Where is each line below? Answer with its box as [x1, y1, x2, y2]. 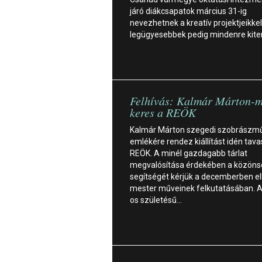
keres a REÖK [130, 104, 196, 120]
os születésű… [130, 195, 182, 205]
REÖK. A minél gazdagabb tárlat [130, 148, 247, 158]
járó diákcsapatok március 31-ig [130, 6, 247, 16]
